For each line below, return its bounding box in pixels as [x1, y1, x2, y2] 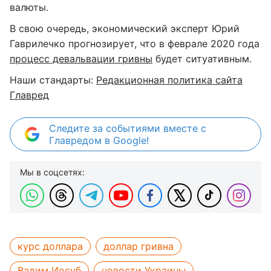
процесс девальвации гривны [10, 52, 152, 65]
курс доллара [18, 240, 83, 252]
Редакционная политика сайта [96, 73, 243, 86]
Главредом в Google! [49, 134, 149, 146]
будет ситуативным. [152, 52, 252, 65]
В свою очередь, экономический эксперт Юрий [10, 22, 240, 34]
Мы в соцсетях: [20, 166, 85, 177]
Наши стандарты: [10, 73, 96, 86]
